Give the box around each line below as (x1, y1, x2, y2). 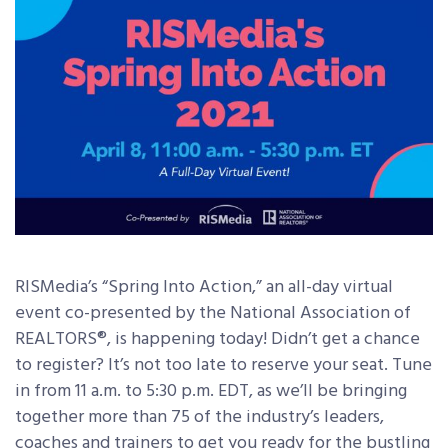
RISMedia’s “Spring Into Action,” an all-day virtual (15, 273, 393, 303)
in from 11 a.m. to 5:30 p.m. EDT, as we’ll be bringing (15, 377, 407, 407)
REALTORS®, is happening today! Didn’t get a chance (15, 325, 420, 355)
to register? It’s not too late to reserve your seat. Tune (15, 351, 432, 381)
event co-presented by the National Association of (15, 299, 411, 329)
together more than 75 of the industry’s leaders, (15, 403, 384, 433)
